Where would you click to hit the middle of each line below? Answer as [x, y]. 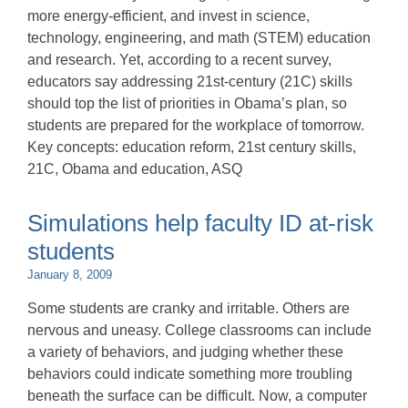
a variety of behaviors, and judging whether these [185, 352]
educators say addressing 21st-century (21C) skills [190, 82]
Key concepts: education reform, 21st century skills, [192, 147]
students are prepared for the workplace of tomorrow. [196, 125]
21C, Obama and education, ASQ [135, 169]
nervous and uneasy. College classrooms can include [199, 330]
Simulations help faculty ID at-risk [200, 223]
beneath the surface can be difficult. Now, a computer [197, 396]
